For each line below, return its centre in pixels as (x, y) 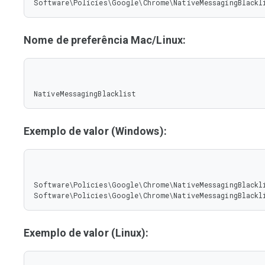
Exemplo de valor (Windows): (95, 131)
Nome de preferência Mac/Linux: (105, 40)
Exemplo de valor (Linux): (86, 233)
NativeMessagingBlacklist (85, 93)
